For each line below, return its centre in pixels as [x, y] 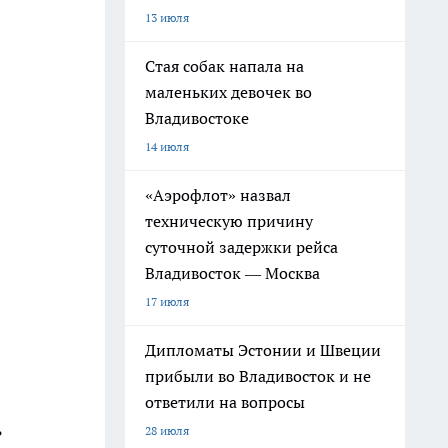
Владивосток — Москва [232, 273]
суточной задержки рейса [241, 247]
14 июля [167, 146]
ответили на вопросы [225, 402]
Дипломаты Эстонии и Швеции [263, 350]
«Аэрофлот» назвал [218, 195]
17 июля [167, 301]
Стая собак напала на [224, 66]
